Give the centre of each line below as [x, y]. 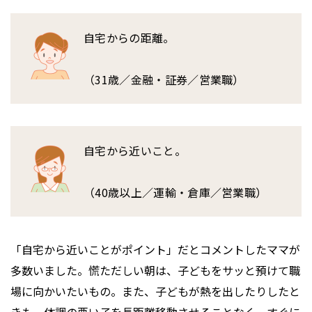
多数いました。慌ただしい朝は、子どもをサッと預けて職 [155, 271]
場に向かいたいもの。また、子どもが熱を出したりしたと [155, 291]
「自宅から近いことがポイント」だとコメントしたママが [155, 250]
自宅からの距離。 [129, 38]
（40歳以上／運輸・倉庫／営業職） [175, 193]
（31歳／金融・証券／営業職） [164, 80]
